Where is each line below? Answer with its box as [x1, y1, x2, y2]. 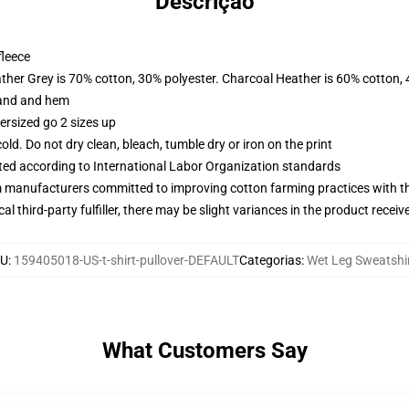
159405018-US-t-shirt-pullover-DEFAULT [13, 253, 239, 267]
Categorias [238, 253, 301, 267]
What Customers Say [101, 338, 308, 363]
